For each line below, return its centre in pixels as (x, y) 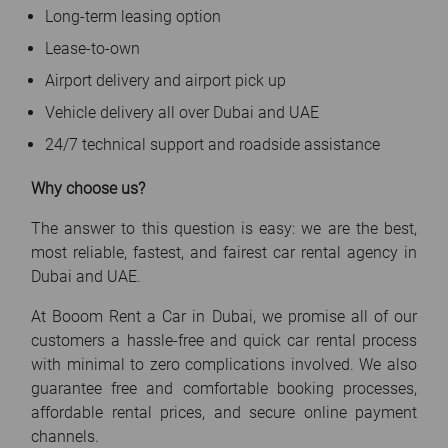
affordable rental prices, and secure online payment (224, 412)
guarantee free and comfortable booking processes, (224, 388)
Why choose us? (88, 188)
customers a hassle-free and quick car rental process (224, 340)
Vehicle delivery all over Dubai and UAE (182, 112)
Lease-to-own (92, 48)
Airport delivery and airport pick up (165, 80)
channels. (65, 436)
